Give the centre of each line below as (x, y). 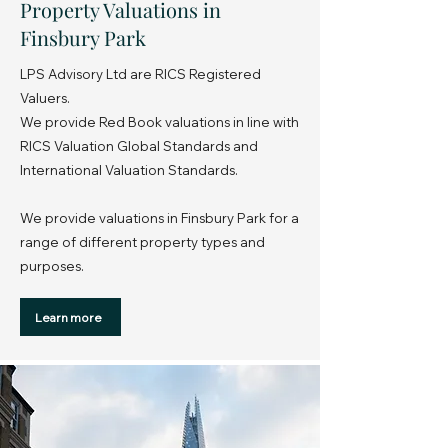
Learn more (68, 317)
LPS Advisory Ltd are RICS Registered (140, 74)
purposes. (52, 266)
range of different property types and (142, 242)
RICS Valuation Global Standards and (139, 146)
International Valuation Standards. (129, 170)
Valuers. (45, 98)
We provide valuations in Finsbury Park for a (159, 218)
